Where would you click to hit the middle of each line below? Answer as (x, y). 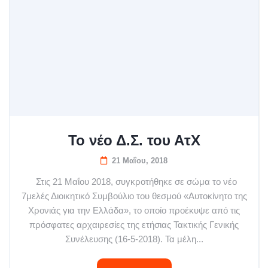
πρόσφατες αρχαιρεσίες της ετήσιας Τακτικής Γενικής (134, 225)
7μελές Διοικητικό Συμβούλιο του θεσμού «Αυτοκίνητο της (134, 196)
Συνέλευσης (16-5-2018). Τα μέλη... (134, 239)
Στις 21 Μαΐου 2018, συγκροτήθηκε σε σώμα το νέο (134, 182)
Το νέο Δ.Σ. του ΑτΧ (134, 141)
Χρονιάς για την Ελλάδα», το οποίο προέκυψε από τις (134, 211)
